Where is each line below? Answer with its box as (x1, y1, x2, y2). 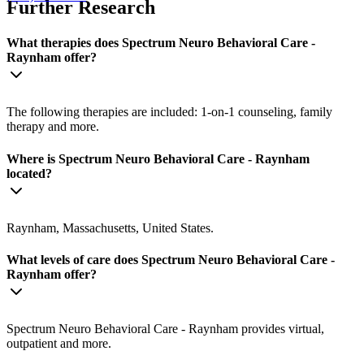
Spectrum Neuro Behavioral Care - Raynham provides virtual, (6, 322, 324, 336)
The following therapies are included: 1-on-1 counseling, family (6, 105, 332, 119)
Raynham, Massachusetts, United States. (6, 220, 214, 235)
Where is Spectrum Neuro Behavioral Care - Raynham (6, 151, 310, 166)
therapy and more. (6, 119, 99, 134)
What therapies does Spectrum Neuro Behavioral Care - (6, 36, 315, 50)
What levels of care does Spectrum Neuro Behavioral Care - (6, 253, 335, 267)
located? (6, 166, 52, 180)
